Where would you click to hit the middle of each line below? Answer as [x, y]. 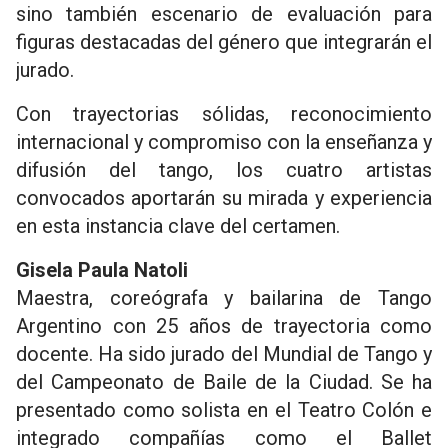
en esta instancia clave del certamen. [178, 226]
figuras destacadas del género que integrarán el [224, 42]
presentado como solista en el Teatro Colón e [224, 410]
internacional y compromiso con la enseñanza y [224, 142]
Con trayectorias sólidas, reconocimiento [224, 114]
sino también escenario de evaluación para [224, 14]
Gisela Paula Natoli [102, 270]
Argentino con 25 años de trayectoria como [224, 326]
